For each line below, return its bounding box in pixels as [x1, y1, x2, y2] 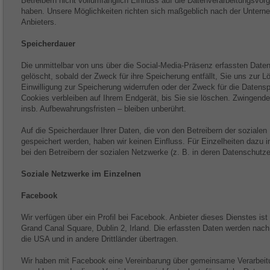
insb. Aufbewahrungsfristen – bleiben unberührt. [21, 104, 186, 113]
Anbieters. [21, 17, 57, 27]
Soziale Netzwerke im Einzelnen [21, 169, 141, 178]
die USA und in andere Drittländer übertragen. [21, 234, 178, 243]
